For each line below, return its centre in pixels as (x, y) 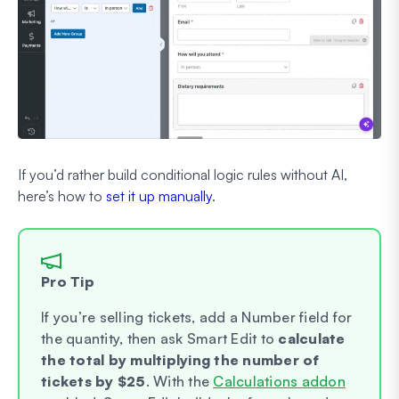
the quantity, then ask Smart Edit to (160, 338)
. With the (179, 381)
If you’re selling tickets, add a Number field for (197, 317)
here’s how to (62, 195)
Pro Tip (68, 281)
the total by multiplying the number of (180, 359)
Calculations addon (279, 381)
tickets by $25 (94, 381)
